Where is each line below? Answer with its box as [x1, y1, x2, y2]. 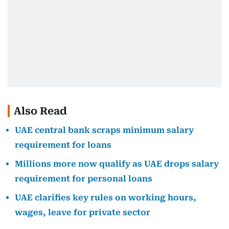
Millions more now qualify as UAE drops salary [15, 159, 219, 169]
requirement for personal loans [15, 174, 152, 184]
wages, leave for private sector [15, 208, 150, 217]
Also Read [14, 105, 67, 117]
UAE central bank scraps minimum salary [15, 125, 194, 135]
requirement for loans [15, 140, 111, 150]
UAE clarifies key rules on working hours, [15, 193, 196, 202]
